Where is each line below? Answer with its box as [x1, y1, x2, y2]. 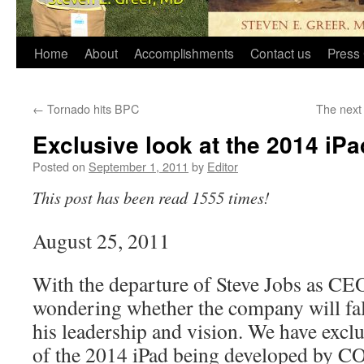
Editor [207, 158, 238, 175]
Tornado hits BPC [44, 100, 139, 117]
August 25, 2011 [32, 227, 170, 254]
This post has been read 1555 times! [32, 186, 270, 209]
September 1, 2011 [89, 158, 188, 175]
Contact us [250, 44, 311, 62]
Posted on [32, 158, 85, 175]
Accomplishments [134, 44, 234, 62]
